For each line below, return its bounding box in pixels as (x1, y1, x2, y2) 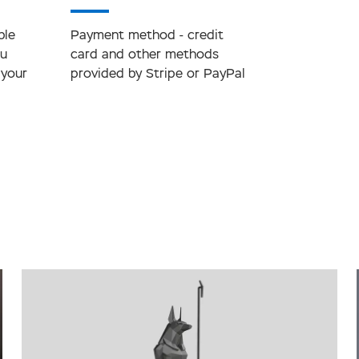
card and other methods (71, 46, 220, 63)
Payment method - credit (71, 26, 224, 44)
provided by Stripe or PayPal (71, 65, 246, 83)
